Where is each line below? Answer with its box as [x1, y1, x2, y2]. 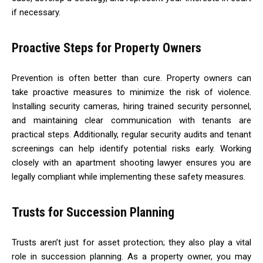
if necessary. [12, 6, 60, 18]
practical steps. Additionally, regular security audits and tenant [12, 129, 251, 140]
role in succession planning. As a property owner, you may [12, 251, 251, 262]
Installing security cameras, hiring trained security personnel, [12, 100, 251, 112]
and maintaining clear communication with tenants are [12, 114, 251, 126]
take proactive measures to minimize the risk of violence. [12, 86, 251, 97]
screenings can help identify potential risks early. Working [12, 143, 251, 154]
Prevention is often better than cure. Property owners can [12, 72, 251, 83]
